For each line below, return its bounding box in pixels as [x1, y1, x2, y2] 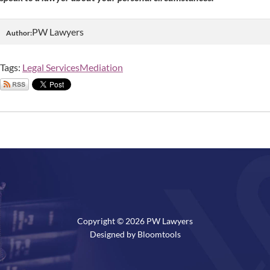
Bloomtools [137, 228, 181, 239]
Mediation [80, 61, 123, 73]
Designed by [89, 228, 137, 239]
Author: [6, 28, 32, 37]
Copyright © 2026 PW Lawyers [77, 215, 193, 226]
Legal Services [22, 61, 80, 73]
